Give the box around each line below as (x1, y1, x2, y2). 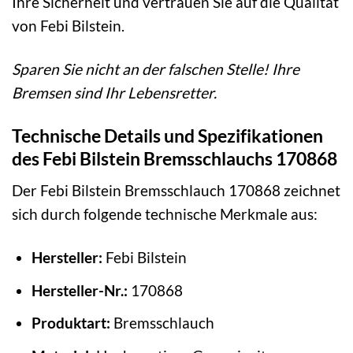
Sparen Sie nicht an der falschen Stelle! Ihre (12, 59, 299, 78)
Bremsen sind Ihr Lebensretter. (12, 83, 217, 102)
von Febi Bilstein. (12, 17, 124, 35)
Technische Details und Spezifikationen (12, 124, 323, 147)
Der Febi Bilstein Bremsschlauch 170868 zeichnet (12, 181, 340, 200)
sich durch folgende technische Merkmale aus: (12, 205, 318, 224)
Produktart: (31, 314, 110, 333)
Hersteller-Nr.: (31, 281, 128, 299)
